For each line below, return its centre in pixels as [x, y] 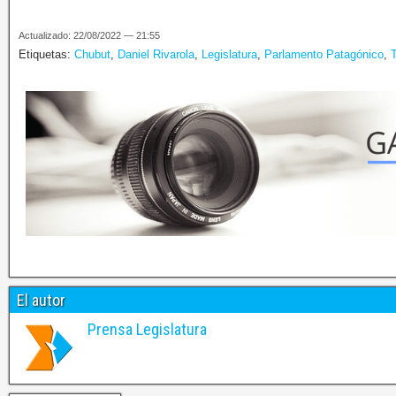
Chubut [92, 55]
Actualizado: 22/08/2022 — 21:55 [89, 36]
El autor [41, 300]
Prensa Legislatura [147, 329]
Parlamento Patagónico [324, 55]
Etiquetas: [46, 55]
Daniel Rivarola [156, 55]
